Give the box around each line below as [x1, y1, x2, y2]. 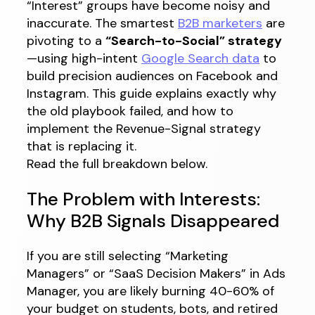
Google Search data [141, 50, 259, 67]
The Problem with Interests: [27, 187, 260, 212]
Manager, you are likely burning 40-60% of [27, 282, 274, 300]
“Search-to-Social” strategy [105, 32, 282, 50]
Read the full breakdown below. [27, 155, 207, 173]
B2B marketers [178, 15, 262, 32]
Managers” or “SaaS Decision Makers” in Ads [27, 264, 285, 282]
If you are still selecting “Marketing [27, 247, 229, 264]
